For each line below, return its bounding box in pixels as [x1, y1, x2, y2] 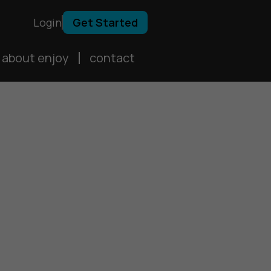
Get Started [73, 15, 138, 30]
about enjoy [2, 49, 69, 66]
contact [90, 49, 135, 66]
